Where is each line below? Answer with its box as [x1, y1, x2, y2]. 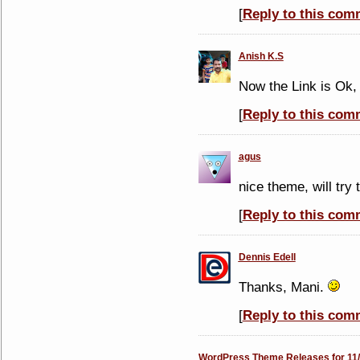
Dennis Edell [238, 252, 296, 263]
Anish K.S [238, 51, 284, 62]
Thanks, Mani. [238, 279, 328, 295]
